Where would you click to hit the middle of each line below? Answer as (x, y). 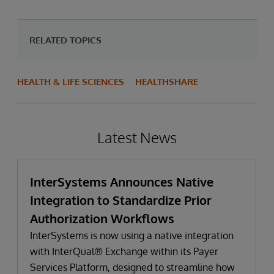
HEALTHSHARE (167, 82)
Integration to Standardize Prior (121, 200)
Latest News (137, 137)
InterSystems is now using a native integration (132, 235)
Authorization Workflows (102, 218)
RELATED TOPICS (65, 40)
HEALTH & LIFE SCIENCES (71, 82)
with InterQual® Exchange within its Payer (124, 251)
